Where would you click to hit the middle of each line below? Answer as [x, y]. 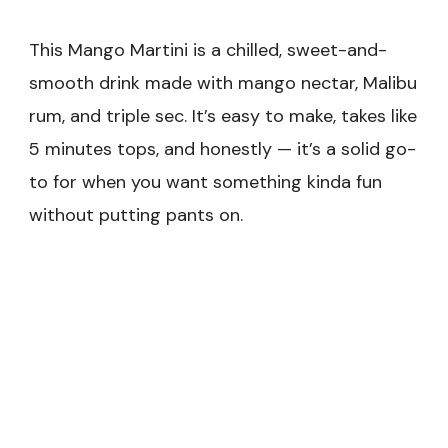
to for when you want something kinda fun [205, 182]
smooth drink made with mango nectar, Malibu [223, 83]
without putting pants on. [136, 215]
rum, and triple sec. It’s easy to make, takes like [223, 116]
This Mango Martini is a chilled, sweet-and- [208, 50]
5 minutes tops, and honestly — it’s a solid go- [222, 149]
